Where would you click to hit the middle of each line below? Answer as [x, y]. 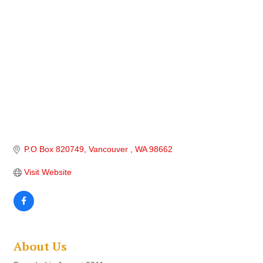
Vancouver [109, 149]
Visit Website [48, 172]
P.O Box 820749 [54, 149]
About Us [40, 247]
